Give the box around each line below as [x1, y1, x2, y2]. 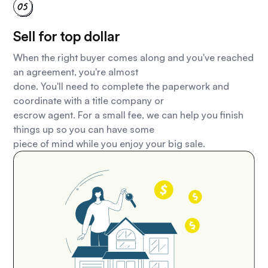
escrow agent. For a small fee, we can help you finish [13, 109, 244, 121]
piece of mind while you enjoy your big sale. [13, 138, 206, 150]
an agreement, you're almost [13, 66, 139, 78]
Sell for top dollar [13, 30, 120, 45]
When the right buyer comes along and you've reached [13, 51, 254, 64]
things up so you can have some [13, 123, 155, 136]
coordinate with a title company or [13, 95, 165, 107]
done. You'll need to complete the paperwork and [13, 80, 230, 93]
